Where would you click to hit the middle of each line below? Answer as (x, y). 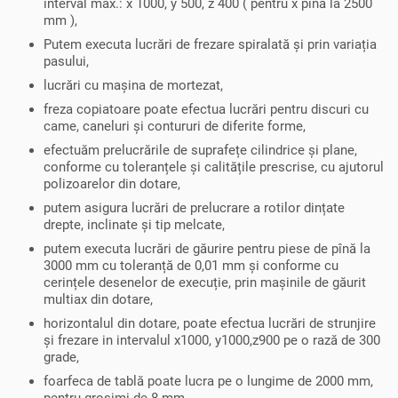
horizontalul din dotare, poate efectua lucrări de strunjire (210, 323)
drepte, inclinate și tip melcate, (134, 224)
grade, (61, 357)
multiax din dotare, (98, 299)
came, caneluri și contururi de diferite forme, (175, 126)
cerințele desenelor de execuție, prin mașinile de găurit (205, 282)
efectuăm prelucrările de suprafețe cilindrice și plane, (200, 150)
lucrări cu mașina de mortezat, (133, 85)
